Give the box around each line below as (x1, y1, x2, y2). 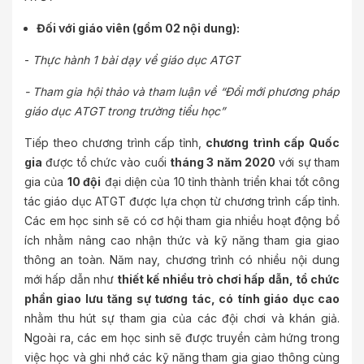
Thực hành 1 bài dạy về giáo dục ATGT (32, 53, 240, 67)
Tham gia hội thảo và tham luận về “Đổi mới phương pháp (32, 84, 340, 99)
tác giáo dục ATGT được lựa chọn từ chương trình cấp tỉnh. (24, 194, 340, 209)
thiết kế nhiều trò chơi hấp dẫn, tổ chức (117, 272, 340, 287)
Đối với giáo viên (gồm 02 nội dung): (37, 21, 240, 36)
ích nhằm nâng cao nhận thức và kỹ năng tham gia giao (24, 233, 340, 248)
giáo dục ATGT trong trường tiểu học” (24, 104, 225, 119)
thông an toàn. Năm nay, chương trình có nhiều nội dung (24, 253, 340, 267)
